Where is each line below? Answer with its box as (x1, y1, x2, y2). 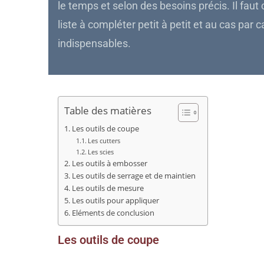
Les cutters (88, 136, 121, 145)
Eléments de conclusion (71, 207, 154, 218)
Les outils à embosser (71, 158, 147, 169)
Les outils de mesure (71, 183, 144, 193)
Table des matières (64, 104, 152, 117)
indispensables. (58, 37, 131, 50)
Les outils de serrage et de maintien (71, 170, 196, 181)
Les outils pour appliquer (71, 195, 159, 206)
